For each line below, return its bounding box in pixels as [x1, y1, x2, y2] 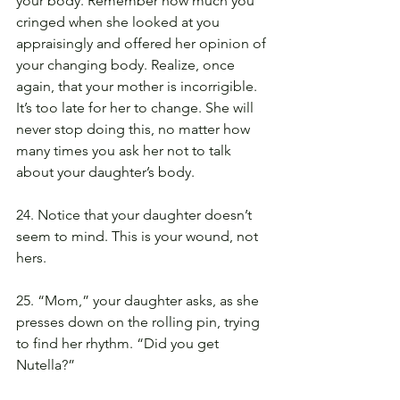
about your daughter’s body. [16, 162, 195, 180]
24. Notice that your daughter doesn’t [16, 205, 255, 223]
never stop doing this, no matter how [16, 120, 254, 137]
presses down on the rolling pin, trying [16, 312, 263, 330]
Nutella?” [16, 355, 75, 373]
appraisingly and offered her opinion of [16, 34, 270, 52]
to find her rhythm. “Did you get [16, 334, 222, 352]
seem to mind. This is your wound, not [16, 227, 262, 245]
